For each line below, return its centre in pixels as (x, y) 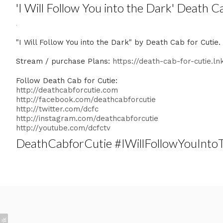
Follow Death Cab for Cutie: (67, 80)
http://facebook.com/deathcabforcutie (86, 99)
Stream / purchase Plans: (64, 61)
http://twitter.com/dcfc (57, 109)
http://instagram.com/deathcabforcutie (87, 118)
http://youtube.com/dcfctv (63, 128)
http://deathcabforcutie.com (67, 90)
